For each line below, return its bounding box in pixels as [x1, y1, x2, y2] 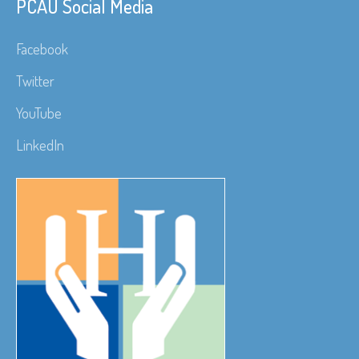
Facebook [16, 39, 69, 58]
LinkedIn [16, 135, 65, 154]
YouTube [16, 103, 63, 122]
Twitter [16, 71, 55, 90]
